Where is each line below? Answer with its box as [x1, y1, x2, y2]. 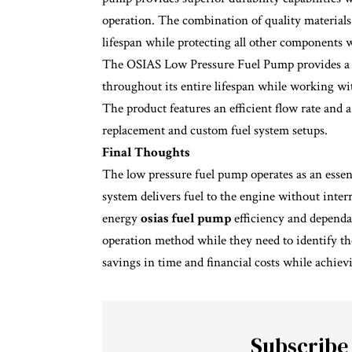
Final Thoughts [102, 143, 190, 161]
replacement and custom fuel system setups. [102, 121, 331, 139]
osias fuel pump [141, 209, 231, 227]
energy [102, 209, 141, 227]
